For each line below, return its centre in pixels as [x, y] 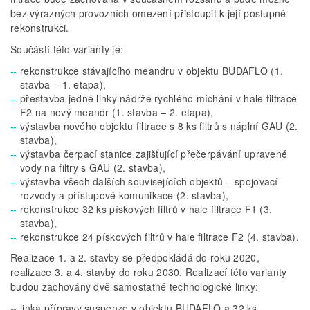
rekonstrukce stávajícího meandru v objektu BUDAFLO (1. [152, 71]
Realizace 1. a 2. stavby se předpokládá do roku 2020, [135, 258]
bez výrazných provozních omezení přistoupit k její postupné [148, 13]
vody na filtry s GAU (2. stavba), [93, 168]
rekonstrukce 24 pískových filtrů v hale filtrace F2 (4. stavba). [159, 237]
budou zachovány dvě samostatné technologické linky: [135, 287]
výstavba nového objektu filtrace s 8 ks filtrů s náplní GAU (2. [159, 126]
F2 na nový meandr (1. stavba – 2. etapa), [117, 112]
